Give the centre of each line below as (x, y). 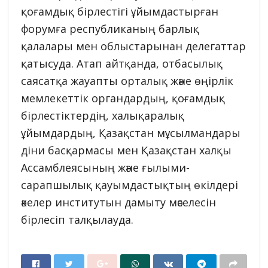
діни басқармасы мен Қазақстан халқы (126, 150)
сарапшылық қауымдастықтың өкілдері (130, 185)
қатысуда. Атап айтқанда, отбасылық (122, 64)
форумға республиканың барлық (110, 29)
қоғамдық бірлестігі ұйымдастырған (120, 12)
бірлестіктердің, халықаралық (103, 116)
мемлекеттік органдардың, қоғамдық (123, 98)
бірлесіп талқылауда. (77, 220)
